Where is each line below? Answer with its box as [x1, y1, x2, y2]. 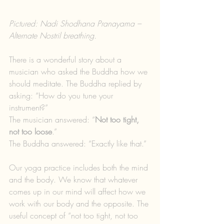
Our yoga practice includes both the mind [9, 161, 150, 173]
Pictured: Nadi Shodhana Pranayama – [9, 17, 143, 29]
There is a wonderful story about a [9, 53, 124, 65]
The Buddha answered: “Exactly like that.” [9, 137, 146, 149]
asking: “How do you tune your [9, 89, 115, 101]
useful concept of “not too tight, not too [9, 209, 140, 221]
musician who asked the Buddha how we [9, 65, 150, 77]
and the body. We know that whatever [9, 173, 140, 185]
